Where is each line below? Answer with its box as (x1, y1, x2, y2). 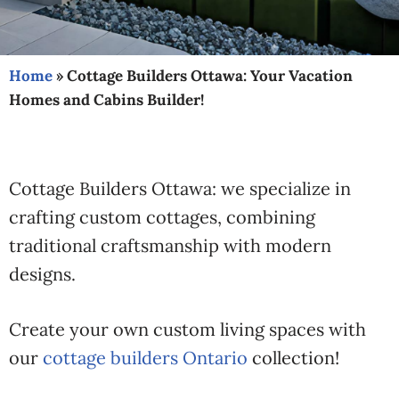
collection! (248, 346, 339, 369)
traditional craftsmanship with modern (9, 234, 331, 256)
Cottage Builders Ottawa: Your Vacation (67, 66, 353, 85)
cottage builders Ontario (43, 346, 248, 369)
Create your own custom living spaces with (9, 318, 366, 340)
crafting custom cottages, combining (9, 206, 315, 228)
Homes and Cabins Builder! (9, 90, 204, 110)
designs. (9, 263, 76, 285)
